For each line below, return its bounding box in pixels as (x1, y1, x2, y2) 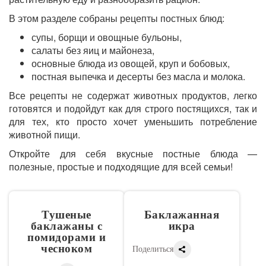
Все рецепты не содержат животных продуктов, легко (9, 88, 257, 102)
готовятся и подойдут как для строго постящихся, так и (9, 102, 257, 115)
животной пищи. (9, 128, 80, 141)
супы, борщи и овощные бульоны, (31, 30, 182, 44)
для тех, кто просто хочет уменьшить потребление (9, 115, 257, 128)
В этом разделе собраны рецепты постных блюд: (9, 11, 224, 25)
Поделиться (132, 245, 173, 254)
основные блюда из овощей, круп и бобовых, (31, 56, 230, 70)
